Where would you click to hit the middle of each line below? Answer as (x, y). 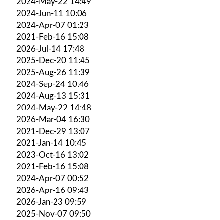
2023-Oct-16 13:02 (53, 155)
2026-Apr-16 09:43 (53, 190)
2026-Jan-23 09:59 (51, 202)
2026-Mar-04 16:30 (53, 119)
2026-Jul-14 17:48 (50, 49)
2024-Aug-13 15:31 (53, 96)
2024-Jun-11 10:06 (52, 13)
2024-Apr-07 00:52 (53, 178)
